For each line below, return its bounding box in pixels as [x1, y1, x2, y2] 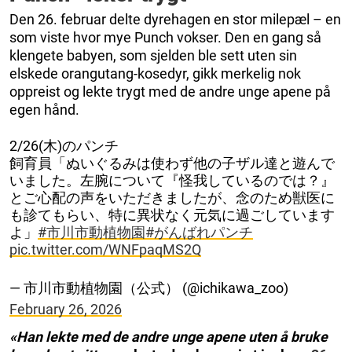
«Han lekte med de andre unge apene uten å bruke [9, 328, 328, 345]
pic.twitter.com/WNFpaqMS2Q [9, 240, 201, 258]
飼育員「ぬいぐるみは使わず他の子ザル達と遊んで [9, 154, 335, 171]
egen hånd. [9, 101, 79, 118]
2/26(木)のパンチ [9, 137, 119, 154]
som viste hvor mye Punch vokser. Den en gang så [9, 28, 321, 46]
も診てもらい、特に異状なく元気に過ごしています [9, 206, 335, 223]
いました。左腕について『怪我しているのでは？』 [9, 171, 335, 189]
